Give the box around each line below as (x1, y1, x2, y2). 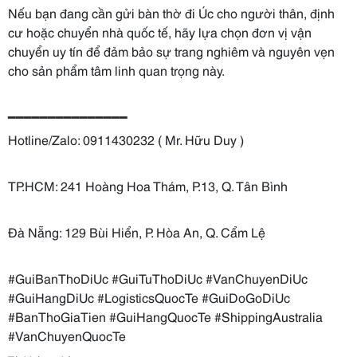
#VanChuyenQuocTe (8, 326, 126, 344)
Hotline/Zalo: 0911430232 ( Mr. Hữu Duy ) (8, 130, 244, 148)
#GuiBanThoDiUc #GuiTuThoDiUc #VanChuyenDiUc (8, 269, 308, 287)
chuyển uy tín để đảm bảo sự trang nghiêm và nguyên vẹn (8, 41, 335, 60)
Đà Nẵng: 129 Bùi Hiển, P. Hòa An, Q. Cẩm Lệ (8, 222, 265, 241)
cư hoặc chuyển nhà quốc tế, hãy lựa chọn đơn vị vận (8, 22, 312, 41)
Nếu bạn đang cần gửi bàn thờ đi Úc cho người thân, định (8, 3, 335, 22)
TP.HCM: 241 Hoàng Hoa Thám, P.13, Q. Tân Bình (8, 176, 288, 194)
